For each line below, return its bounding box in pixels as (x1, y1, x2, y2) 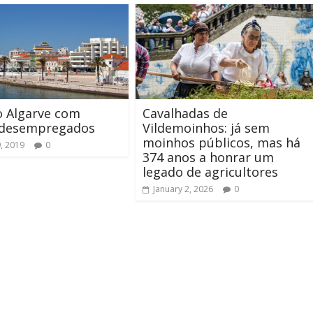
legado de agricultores (143, 163, 278, 181)
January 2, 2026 (153, 183, 213, 196)
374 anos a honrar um (143, 149, 274, 166)
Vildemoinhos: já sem (143, 119, 270, 137)
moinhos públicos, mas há (143, 134, 300, 152)
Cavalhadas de (143, 105, 228, 122)
